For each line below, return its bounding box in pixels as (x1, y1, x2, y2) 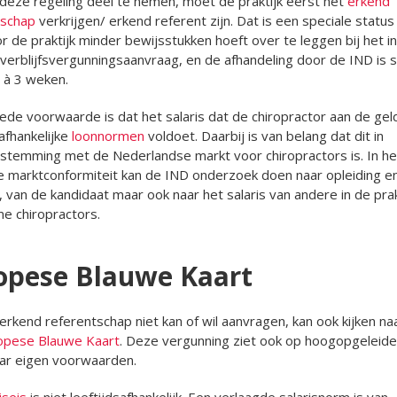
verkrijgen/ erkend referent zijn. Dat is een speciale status (35, 11, 394, 29)
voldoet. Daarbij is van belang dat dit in (144, 126, 384, 144)
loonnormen (71, 126, 144, 144)
